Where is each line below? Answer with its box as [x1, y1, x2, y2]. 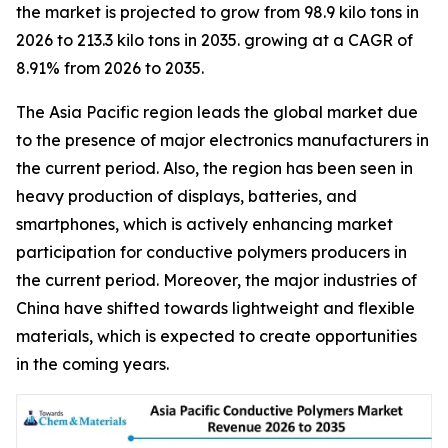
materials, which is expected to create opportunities [16, 325, 417, 346]
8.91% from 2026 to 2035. [16, 57, 204, 78]
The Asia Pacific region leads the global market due [16, 101, 418, 122]
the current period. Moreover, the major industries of [16, 269, 417, 290]
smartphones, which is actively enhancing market [16, 213, 393, 234]
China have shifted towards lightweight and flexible [16, 297, 415, 318]
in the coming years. [16, 353, 169, 374]
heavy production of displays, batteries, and [16, 185, 357, 206]
